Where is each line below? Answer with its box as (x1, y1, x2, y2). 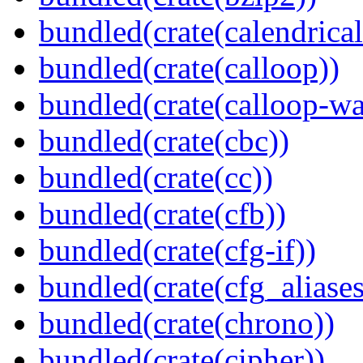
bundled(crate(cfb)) (39, 196, 286, 232)
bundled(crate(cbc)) (39, 123, 289, 159)
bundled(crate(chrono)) (39, 305, 335, 341)
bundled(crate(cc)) (39, 160, 273, 195)
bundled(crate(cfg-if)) (39, 233, 316, 268)
